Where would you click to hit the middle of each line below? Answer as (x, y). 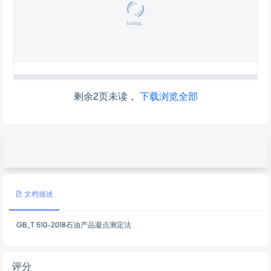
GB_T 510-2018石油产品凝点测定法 (74, 226)
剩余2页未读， (106, 98)
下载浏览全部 (168, 98)
